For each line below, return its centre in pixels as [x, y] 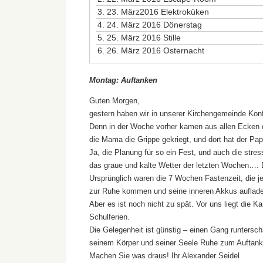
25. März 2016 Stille [144, 38]
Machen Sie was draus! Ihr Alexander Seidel [164, 256]
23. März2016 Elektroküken [158, 12]
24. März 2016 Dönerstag [154, 25]
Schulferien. [109, 217]
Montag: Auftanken [123, 80]
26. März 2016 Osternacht [156, 51]
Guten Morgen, [114, 101]
